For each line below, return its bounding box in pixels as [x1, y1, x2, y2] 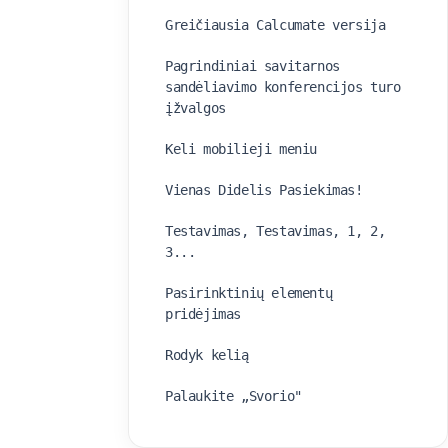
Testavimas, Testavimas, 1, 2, [165, 223, 386, 239]
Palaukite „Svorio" [165, 388, 302, 404]
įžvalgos [165, 100, 226, 116]
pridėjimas [165, 306, 241, 322]
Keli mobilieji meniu [165, 141, 317, 157]
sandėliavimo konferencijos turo [165, 79, 401, 95]
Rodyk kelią [165, 347, 249, 363]
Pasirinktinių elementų [165, 285, 333, 301]
